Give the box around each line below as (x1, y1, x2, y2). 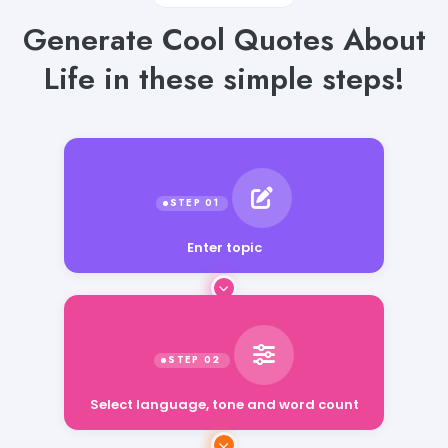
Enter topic (186, 235, 262, 255)
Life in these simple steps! (43, 56, 405, 100)
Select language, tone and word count (89, 382, 359, 402)
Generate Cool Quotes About (22, 17, 426, 61)
